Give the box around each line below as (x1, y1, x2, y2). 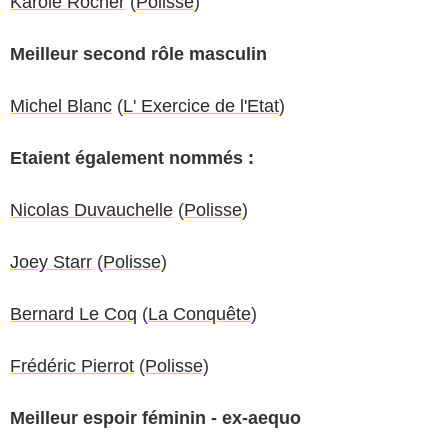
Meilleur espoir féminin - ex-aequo (10, 407, 301, 428)
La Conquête (148, 303, 251, 324)
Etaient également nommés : (10, 147, 254, 168)
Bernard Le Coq (10, 303, 137, 324)
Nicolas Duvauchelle (10, 199, 173, 220)
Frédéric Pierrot (10, 355, 134, 376)
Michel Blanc (10, 95, 112, 116)
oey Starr (19, 251, 92, 272)
